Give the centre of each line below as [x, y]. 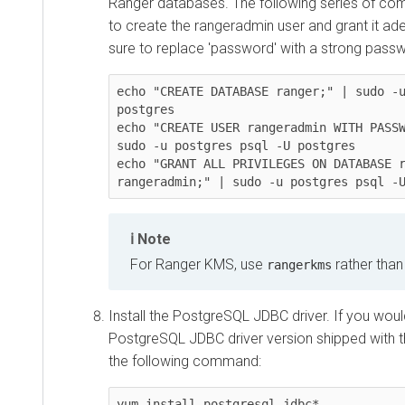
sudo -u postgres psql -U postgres [236, 146]
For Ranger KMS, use [198, 265]
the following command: [185, 362]
